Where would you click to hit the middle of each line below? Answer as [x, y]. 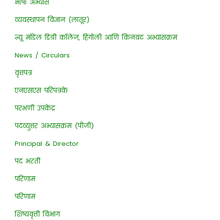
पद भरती [27, 161]
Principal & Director [46, 144]
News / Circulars [42, 55]
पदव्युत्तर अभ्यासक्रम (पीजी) [54, 126]
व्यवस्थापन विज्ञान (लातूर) [52, 20]
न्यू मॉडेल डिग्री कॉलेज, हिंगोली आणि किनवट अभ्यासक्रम [96, 38]
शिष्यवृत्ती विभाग [37, 214]
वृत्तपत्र [23, 73]
